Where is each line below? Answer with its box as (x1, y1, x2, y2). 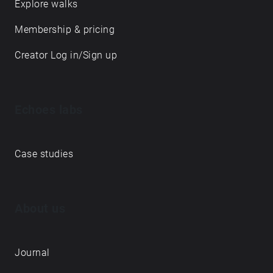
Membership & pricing (15, 24, 115, 35)
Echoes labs (15, 102, 83, 117)
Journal (15, 247, 50, 258)
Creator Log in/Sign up (15, 49, 117, 61)
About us (15, 201, 65, 216)
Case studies (15, 148, 73, 160)
